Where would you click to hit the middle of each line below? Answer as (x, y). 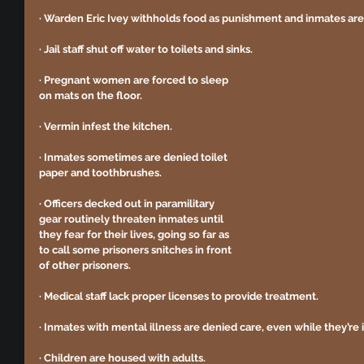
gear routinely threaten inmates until (132, 219)
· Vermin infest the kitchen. (107, 127)
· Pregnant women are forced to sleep (135, 80)
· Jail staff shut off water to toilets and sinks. (147, 50)
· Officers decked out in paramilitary (128, 204)
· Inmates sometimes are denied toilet (134, 158)
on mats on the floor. (91, 96)
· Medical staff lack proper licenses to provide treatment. (180, 297)
